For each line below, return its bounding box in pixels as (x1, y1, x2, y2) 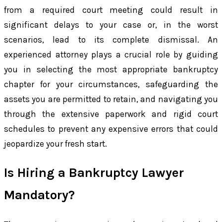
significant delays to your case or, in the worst (4, 20, 218, 30)
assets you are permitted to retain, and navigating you (4, 94, 218, 105)
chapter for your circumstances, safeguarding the (4, 79, 218, 90)
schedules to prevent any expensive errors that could (4, 124, 218, 134)
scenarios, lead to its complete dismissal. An (4, 35, 218, 45)
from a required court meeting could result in (4, 5, 218, 15)
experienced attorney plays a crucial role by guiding (4, 50, 218, 60)
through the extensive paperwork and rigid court (4, 109, 218, 119)
